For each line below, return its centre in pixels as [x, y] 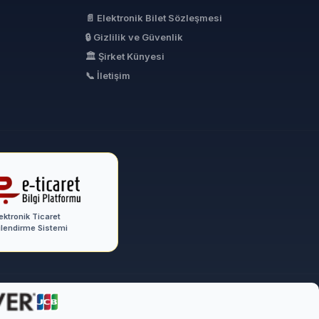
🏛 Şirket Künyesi [125, 57]
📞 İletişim [108, 76]
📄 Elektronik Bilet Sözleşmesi [154, 18]
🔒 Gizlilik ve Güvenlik [134, 37]
